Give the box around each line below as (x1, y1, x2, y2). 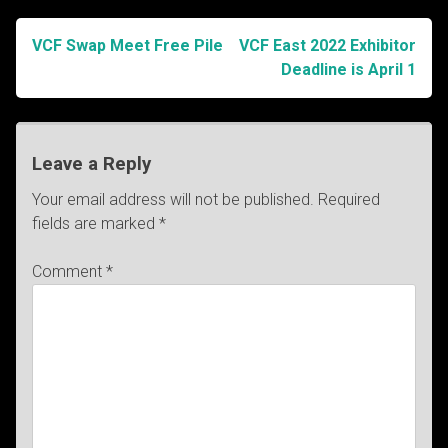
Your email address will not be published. (32, 189, 314, 209)
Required (318, 189, 380, 209)
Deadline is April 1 (281, 59, 416, 79)
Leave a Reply (32, 153, 151, 176)
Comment (32, 261, 106, 281)
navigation (32, 85, 146, 114)
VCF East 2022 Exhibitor (239, 35, 416, 55)
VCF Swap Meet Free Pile (32, 35, 223, 55)
